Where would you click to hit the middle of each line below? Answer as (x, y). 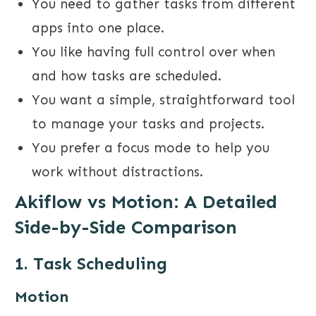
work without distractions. (117, 172)
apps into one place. (98, 28)
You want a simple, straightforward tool (163, 100)
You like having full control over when (153, 52)
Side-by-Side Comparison (126, 228)
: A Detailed (225, 202)
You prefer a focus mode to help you (151, 148)
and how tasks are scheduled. (127, 76)
